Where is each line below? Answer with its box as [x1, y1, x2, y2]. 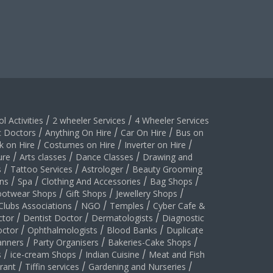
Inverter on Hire [124, 139, 186, 151]
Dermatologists [91, 212, 153, 224]
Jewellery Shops [116, 188, 177, 199]
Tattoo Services [10, 163, 73, 175]
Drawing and [143, 151, 193, 163]
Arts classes [19, 151, 66, 163]
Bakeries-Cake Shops [108, 236, 191, 248]
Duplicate [166, 224, 204, 236]
